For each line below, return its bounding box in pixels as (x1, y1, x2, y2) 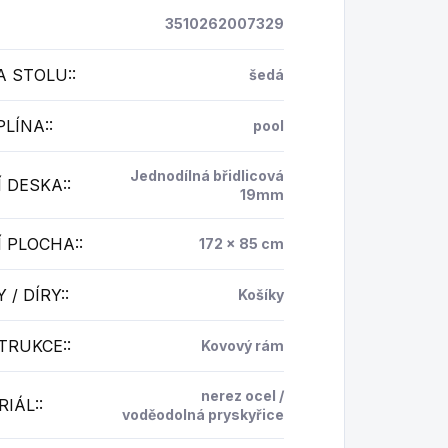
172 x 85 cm (198, 234, 284, 252)
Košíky (237, 285, 284, 303)
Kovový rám (200, 336, 284, 354)
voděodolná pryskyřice (121, 405, 284, 423)
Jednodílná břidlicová (129, 166, 284, 184)
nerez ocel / (200, 386, 284, 404)
